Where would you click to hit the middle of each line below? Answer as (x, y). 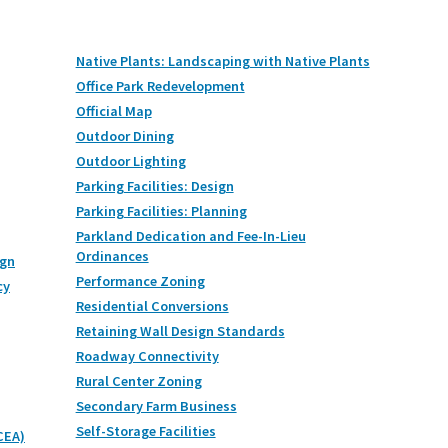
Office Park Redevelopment (160, 85)
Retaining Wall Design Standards (180, 330)
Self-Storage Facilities (145, 430)
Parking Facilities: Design (154, 185)
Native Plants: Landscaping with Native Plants (222, 60)
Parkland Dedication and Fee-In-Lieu (190, 235)
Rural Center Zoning (138, 380)
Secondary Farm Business (156, 405)
